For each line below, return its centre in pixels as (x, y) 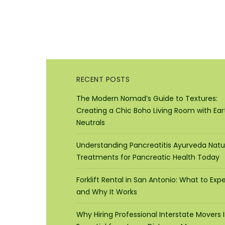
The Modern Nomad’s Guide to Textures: (147, 98)
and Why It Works (107, 192)
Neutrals (91, 123)
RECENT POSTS (103, 79)
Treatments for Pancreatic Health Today (148, 157)
